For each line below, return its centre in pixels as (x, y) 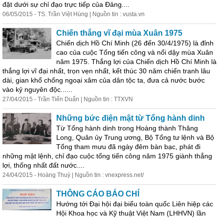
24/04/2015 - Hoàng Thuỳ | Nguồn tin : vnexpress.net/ (73, 175)
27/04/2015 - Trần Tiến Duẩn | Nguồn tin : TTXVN (68, 99)
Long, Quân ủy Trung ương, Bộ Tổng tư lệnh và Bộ (135, 137)
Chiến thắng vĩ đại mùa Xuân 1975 (119, 33)
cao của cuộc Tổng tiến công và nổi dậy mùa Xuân (135, 52)
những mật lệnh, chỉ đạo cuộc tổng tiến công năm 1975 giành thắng (107, 156)
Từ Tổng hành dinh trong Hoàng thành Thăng (127, 128)
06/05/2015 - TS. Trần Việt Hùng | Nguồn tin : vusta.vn (74, 14)
